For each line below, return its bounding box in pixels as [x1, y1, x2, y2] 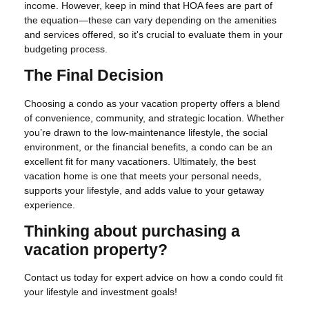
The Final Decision [24, 66, 163, 84]
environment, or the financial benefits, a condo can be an [24, 141, 272, 152]
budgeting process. [24, 43, 108, 54]
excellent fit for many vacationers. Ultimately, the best [24, 155, 256, 167]
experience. [24, 199, 75, 210]
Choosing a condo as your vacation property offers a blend [24, 97, 280, 109]
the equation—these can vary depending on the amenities [24, 14, 277, 26]
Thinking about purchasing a [24, 222, 240, 240]
